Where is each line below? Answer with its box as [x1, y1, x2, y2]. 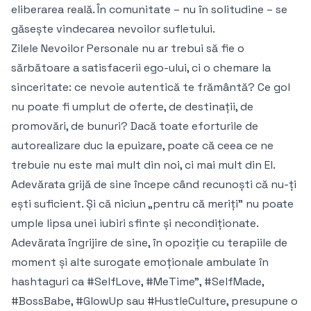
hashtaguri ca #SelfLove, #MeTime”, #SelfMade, [11, 274, 264, 289]
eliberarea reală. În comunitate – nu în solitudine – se [11, 2, 287, 17]
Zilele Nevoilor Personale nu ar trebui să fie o [11, 41, 244, 56]
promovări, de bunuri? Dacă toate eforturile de [11, 119, 258, 134]
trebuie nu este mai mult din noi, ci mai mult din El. [11, 158, 276, 173]
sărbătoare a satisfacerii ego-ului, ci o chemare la [11, 60, 271, 76]
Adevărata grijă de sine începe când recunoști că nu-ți [11, 177, 296, 192]
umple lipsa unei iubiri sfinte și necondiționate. [11, 216, 258, 231]
